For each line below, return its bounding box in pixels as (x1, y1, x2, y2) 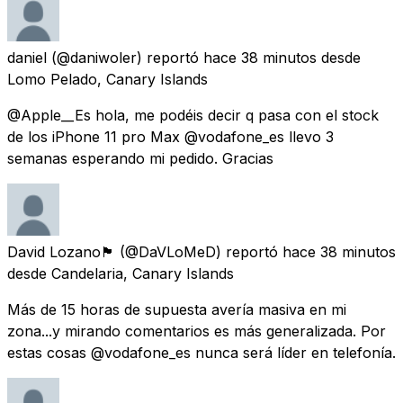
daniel (7, 48, 47, 67)
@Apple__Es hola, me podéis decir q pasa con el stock (7, 105, 379, 124)
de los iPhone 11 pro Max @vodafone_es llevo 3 (7, 127, 334, 146)
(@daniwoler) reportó (51, 48, 199, 67)
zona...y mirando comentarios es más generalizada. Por (7, 321, 386, 340)
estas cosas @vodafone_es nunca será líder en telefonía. (7, 343, 396, 362)
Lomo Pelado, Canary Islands (7, 69, 208, 88)
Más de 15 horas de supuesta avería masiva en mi (7, 300, 346, 318)
